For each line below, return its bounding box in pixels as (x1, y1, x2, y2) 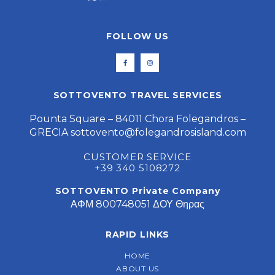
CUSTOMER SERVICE (83, 151, 192, 163)
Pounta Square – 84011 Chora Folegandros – (29, 113, 246, 125)
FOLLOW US (106, 31, 169, 42)
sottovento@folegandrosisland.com (70, 126, 246, 139)
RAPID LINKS (105, 229, 170, 241)
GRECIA (29, 126, 71, 139)
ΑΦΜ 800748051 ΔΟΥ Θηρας (71, 198, 204, 211)
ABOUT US (116, 264, 159, 274)
